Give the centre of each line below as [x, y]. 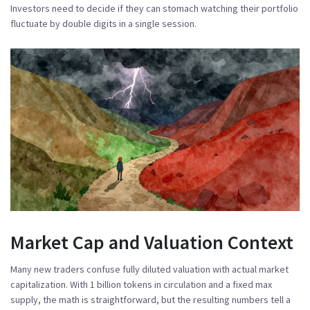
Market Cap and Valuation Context [152, 242]
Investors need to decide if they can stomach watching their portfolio [154, 8]
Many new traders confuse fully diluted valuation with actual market [149, 269]
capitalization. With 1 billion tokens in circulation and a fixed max [141, 284]
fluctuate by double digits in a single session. [103, 23]
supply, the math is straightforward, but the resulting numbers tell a [151, 299]
